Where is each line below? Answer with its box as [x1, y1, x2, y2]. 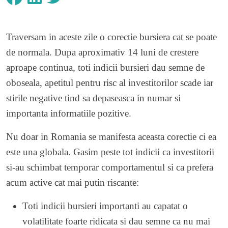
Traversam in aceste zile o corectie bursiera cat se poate [6, 31, 217, 42]
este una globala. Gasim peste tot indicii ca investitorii [6, 146, 214, 157]
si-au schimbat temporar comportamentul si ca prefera [6, 161, 213, 173]
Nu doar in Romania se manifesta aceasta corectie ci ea [6, 131, 216, 142]
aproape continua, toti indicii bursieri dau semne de [6, 62, 205, 73]
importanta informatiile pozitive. [6, 107, 131, 119]
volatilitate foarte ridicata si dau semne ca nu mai [22, 215, 210, 226]
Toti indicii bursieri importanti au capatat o [22, 200, 188, 211]
